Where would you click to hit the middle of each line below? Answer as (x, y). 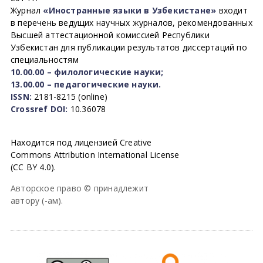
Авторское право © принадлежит (80, 188)
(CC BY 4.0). (33, 167)
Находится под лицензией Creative (81, 142)
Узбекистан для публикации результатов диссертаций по (129, 47)
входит (232, 10)
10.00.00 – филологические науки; (87, 72)
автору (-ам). (37, 200)
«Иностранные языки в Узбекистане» (130, 10)
